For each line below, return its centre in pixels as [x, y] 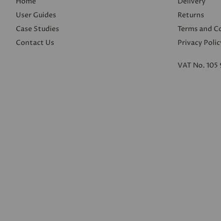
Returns [191, 15]
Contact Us [35, 42]
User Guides [36, 15]
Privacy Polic [199, 42]
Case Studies [37, 29]
